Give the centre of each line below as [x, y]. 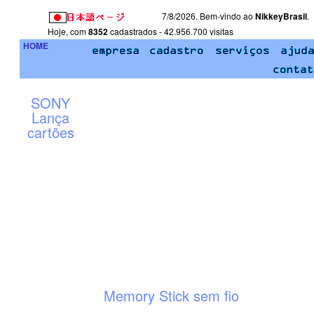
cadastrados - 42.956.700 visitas [171, 31]
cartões [50, 132]
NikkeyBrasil [281, 16]
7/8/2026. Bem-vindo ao [207, 16]
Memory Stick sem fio [171, 295]
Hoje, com [68, 31]
